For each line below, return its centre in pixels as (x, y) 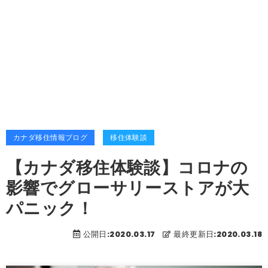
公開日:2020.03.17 (119, 234)
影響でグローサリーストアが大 (128, 188)
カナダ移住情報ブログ (51, 137)
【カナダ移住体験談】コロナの (127, 168)
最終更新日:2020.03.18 (218, 234)
